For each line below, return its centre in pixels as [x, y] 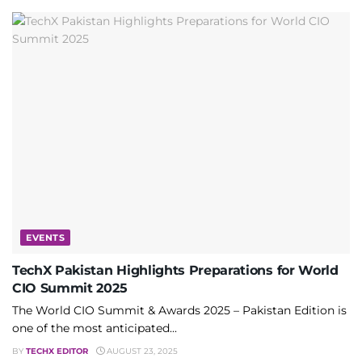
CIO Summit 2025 [70, 288]
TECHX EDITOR [57, 351]
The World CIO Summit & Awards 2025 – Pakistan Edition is [179, 311]
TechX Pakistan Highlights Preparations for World [175, 271]
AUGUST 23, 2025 [141, 351]
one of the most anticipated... [95, 328]
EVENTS [46, 238]
